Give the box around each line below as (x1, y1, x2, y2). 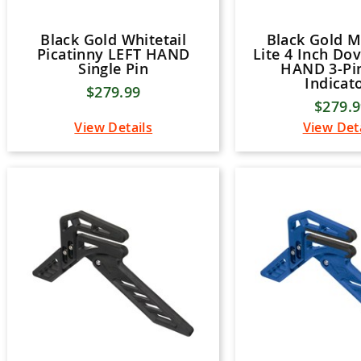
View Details (74, 118, 153, 137)
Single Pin (78, 59, 149, 79)
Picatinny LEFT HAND (36, 44, 190, 64)
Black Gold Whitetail (40, 30, 187, 50)
